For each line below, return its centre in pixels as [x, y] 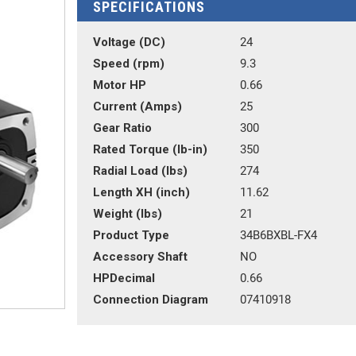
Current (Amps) [137, 106]
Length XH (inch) [141, 192]
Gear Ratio [122, 128]
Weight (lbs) [127, 214]
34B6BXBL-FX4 [278, 235]
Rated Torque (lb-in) [150, 149]
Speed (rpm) [128, 64]
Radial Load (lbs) [140, 171]
